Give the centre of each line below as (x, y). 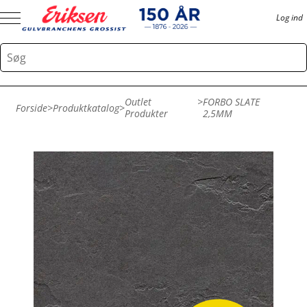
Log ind (290, 18)
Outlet (138, 102)
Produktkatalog (86, 108)
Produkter (146, 113)
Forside (32, 108)
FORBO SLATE (231, 102)
